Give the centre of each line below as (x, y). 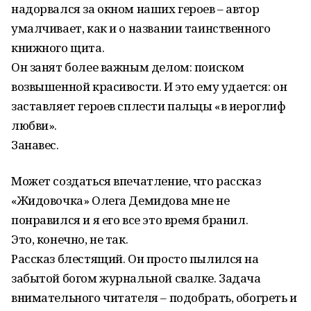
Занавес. (35, 145)
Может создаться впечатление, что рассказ (136, 181)
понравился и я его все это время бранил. (130, 220)
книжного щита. (58, 48)
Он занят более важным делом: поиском (128, 67)
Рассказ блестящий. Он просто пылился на (135, 259)
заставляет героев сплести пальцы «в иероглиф (149, 106)
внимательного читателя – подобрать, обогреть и (154, 297)
